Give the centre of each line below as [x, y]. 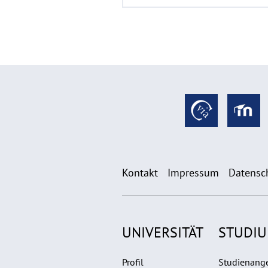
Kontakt [140, 172]
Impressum [193, 172]
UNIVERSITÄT [163, 232]
